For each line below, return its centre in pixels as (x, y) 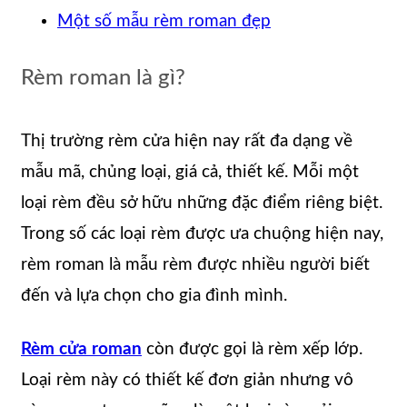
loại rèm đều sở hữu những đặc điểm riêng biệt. (202, 203)
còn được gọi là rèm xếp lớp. (252, 349)
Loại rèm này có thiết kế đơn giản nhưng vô (187, 380)
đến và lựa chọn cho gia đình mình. (154, 295)
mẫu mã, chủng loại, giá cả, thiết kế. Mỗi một (190, 172)
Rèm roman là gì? (103, 78)
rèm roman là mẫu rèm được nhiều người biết (195, 264)
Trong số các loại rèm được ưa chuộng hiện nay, (202, 233)
